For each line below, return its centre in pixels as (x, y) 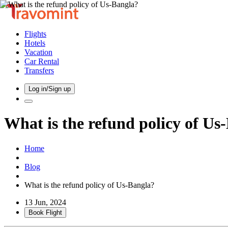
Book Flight (45, 212)
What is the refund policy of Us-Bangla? (89, 185)
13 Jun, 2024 (45, 202)
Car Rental (42, 61)
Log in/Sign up (50, 89)
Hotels (35, 43)
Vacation (38, 52)
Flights (35, 34)
